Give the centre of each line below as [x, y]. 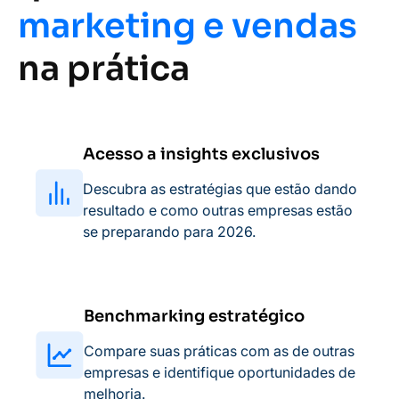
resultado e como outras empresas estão [218, 210]
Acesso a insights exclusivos [201, 154]
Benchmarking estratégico [194, 316]
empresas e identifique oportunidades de [220, 372]
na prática [104, 68]
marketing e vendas [187, 25]
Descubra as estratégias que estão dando [220, 189]
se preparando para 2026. [169, 232]
